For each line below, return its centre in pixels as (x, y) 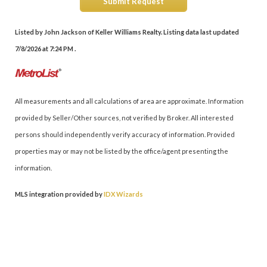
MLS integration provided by (59, 194)
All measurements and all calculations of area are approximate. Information (129, 101)
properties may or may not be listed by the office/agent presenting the (122, 151)
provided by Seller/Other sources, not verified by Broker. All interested (124, 118)
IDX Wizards (123, 194)
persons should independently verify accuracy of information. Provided (125, 135)
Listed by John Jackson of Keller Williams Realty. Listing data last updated (127, 32)
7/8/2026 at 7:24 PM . (45, 49)
